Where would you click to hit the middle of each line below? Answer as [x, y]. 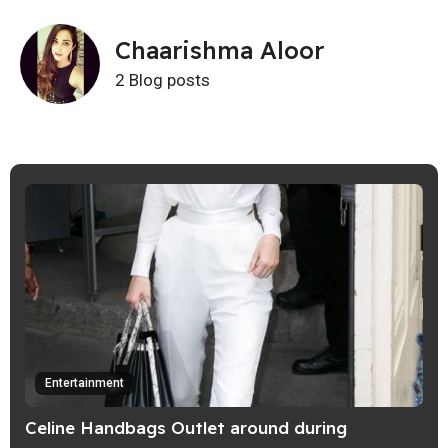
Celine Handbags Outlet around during [186, 428]
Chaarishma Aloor [219, 49]
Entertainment [84, 383]
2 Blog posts [162, 79]
